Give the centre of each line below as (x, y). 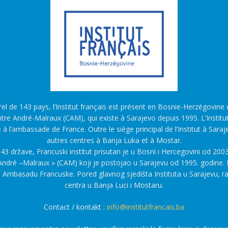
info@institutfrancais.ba (146, 207)
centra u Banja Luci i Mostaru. (114, 185)
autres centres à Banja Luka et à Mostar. (114, 140)
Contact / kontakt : (75, 207)
